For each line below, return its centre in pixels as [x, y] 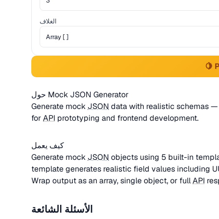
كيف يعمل [48, 145]
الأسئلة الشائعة [62, 209]
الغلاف [48, 21]
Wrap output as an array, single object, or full [112, 181]
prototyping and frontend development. [127, 118]
